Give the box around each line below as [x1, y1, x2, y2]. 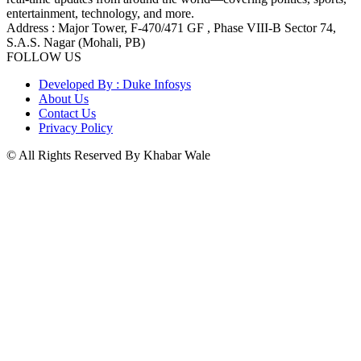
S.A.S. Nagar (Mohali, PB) [6, 35, 145, 49]
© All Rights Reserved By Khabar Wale [6, 147, 210, 162]
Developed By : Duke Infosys [39, 77, 191, 91]
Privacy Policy [39, 120, 113, 135]
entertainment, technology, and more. [6, 6, 194, 20]
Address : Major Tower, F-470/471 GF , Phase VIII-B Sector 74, [6, 20, 336, 35]
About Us [39, 91, 89, 106]
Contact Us [39, 106, 96, 120]
